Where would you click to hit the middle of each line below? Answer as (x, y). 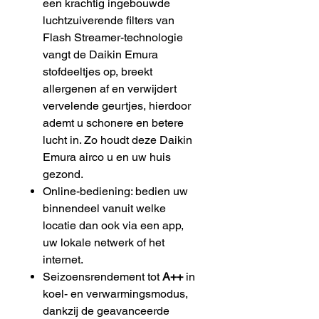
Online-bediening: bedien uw (115, 191)
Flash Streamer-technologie (113, 37)
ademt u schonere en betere (113, 122)
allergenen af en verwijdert (110, 88)
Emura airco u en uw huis (107, 157)
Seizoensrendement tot (103, 276)
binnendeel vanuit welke (104, 208)
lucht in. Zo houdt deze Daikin (117, 140)
